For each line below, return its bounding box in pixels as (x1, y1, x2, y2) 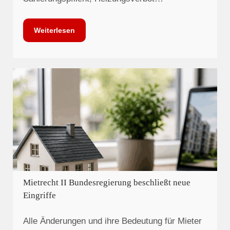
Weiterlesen (34, 26, 75, 34)
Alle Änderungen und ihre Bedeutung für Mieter (23, 216, 202, 226)
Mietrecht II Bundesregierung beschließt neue (23, 178, 190, 188)
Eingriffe (23, 190, 56, 201)
